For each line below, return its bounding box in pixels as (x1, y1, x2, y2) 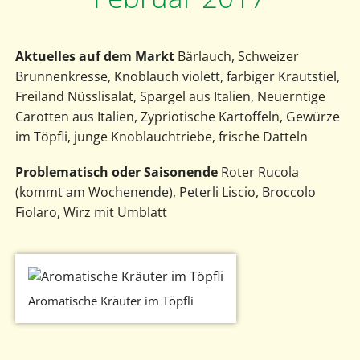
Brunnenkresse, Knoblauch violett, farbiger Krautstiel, (14, 67, 340, 85)
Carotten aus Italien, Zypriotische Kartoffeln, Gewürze (14, 107, 340, 125)
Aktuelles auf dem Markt (14, 47, 174, 65)
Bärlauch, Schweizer (174, 47, 299, 65)
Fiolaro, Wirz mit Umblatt (14, 202, 167, 221)
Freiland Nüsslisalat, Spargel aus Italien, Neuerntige (14, 87, 325, 105)
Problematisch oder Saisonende (14, 162, 218, 181)
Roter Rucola (217, 162, 299, 181)
